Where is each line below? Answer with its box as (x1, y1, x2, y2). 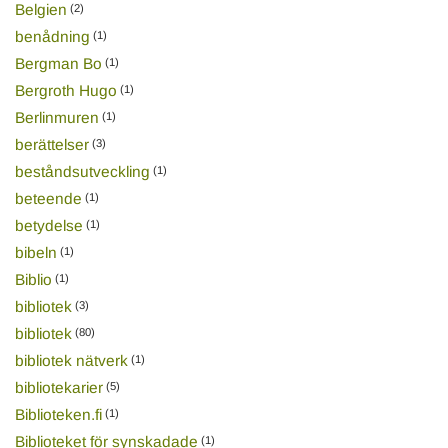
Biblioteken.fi (14, 405, 102, 423)
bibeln (14, 243, 57, 261)
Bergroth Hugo (14, 81, 117, 99)
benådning (14, 27, 90, 45)
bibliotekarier (14, 378, 103, 396)
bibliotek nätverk (14, 351, 128, 369)
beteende (14, 189, 82, 207)
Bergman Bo (14, 54, 102, 72)
